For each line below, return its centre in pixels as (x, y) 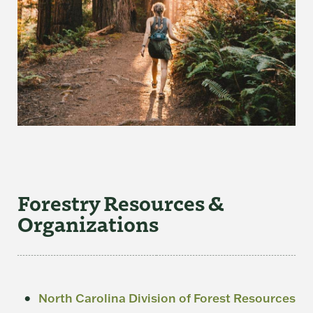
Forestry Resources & (121, 202)
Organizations (88, 223)
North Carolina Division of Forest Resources (167, 298)
